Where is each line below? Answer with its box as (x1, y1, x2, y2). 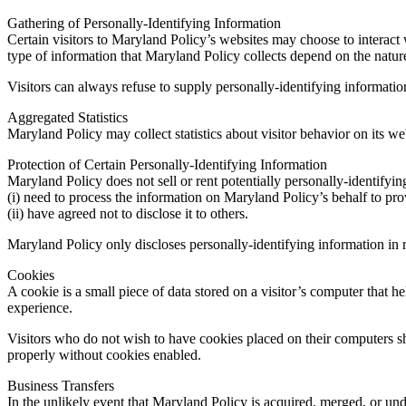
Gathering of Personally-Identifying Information (7, 14, 281, 31)
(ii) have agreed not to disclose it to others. (7, 205, 248, 221)
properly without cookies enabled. (7, 346, 201, 362)
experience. (7, 299, 72, 315)
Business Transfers (7, 377, 114, 393)
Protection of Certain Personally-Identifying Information (7, 156, 327, 172)
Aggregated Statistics (7, 109, 128, 125)
